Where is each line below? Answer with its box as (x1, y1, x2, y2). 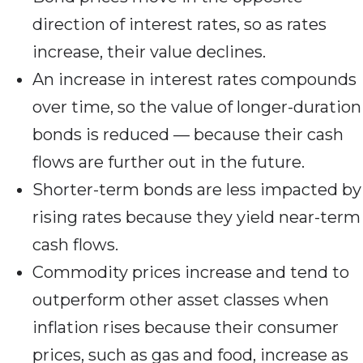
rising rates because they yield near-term (32, 207, 361, 228)
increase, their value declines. (32, 42, 266, 62)
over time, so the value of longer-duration (32, 97, 361, 117)
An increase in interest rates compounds (32, 70, 357, 90)
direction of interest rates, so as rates (32, 15, 327, 35)
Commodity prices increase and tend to (32, 263, 349, 283)
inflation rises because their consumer (32, 318, 339, 338)
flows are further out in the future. (32, 152, 305, 173)
